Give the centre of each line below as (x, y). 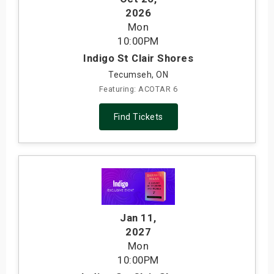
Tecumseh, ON (138, 75)
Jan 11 (137, 218)
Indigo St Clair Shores (138, 58)
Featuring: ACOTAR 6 (138, 89)
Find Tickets (138, 117)
